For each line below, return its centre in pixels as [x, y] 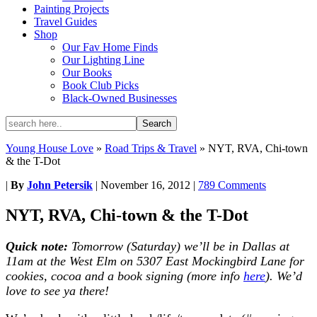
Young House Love [50, 148]
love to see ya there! [57, 290]
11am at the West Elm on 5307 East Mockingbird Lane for [155, 261]
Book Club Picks [100, 85]
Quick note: [37, 246]
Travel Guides [65, 22]
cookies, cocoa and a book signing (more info [125, 276]
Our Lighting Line [103, 60]
